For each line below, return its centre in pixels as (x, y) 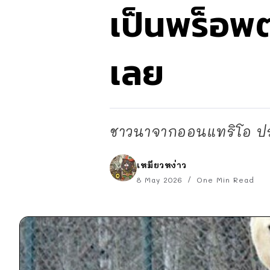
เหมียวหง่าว (162, 165)
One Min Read (224, 180)
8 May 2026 (161, 180)
